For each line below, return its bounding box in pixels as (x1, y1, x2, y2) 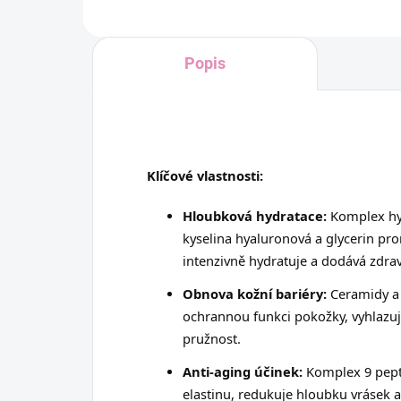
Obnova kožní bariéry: (183, 284, 327, 303)
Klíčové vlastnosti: (147, 166, 263, 184)
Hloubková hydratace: (183, 206, 327, 225)
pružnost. (183, 328, 241, 347)
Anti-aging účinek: (183, 362, 303, 380)
